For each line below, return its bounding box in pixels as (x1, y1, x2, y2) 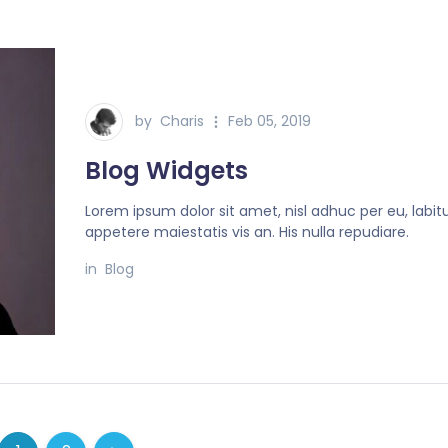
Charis (160, 110, 205, 131)
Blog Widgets (85, 153, 249, 187)
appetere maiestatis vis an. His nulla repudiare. (85, 221, 410, 242)
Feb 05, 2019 (228, 110, 312, 131)
